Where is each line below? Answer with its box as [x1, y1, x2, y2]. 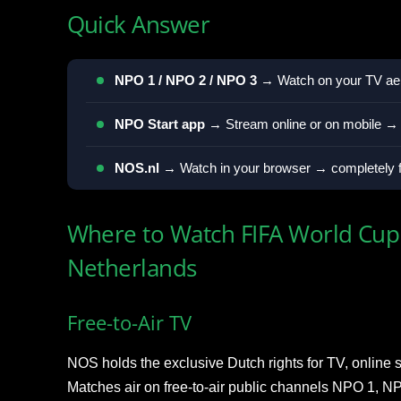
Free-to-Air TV [66, 309, 192, 336]
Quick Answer [66, 8, 210, 40]
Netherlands [66, 252, 197, 284]
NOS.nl [114, 160, 159, 175]
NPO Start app [114, 116, 205, 132]
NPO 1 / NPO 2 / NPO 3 [114, 73, 257, 88]
